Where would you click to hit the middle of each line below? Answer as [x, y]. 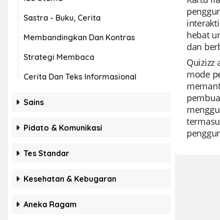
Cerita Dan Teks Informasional [80, 77]
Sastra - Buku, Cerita [62, 18]
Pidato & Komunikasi [63, 128]
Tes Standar [46, 153]
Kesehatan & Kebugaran [70, 179]
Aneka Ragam [50, 204]
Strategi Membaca [59, 57]
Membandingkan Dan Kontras [79, 37]
